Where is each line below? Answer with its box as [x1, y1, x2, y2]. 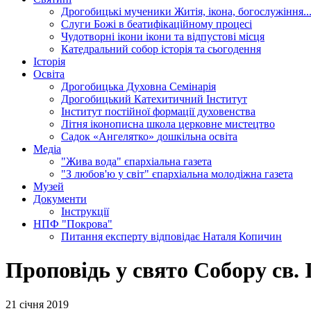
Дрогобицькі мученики [61, 6, 174, 17]
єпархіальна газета [124, 155, 212, 167]
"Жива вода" [61, 155, 124, 167]
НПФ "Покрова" [33, 218, 112, 230]
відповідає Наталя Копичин [151, 230, 282, 242]
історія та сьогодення [161, 43, 261, 55]
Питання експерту [61, 230, 151, 242]
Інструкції [61, 205, 109, 217]
